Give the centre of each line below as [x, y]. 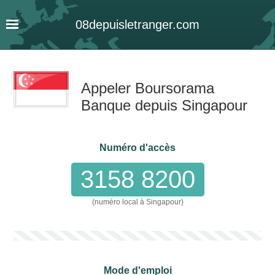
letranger [148, 25]
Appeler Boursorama [148, 88]
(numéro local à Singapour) [137, 202]
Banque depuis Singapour [165, 105]
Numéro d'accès [137, 148]
